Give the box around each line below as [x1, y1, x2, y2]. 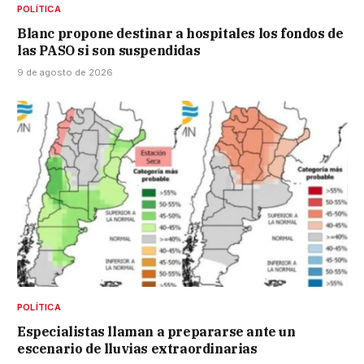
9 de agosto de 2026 [17, 66, 113, 78]
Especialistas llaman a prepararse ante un [17, 323, 296, 340]
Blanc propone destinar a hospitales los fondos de [17, 24, 344, 41]
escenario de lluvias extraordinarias [17, 340, 258, 357]
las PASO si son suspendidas [17, 41, 201, 58]
